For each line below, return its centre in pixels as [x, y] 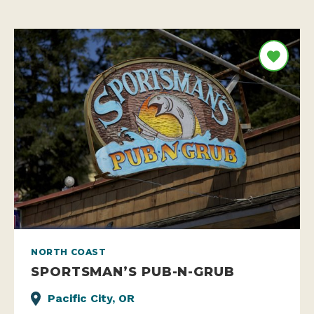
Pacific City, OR [91, 298]
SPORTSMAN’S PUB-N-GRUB [133, 271]
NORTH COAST [69, 252]
